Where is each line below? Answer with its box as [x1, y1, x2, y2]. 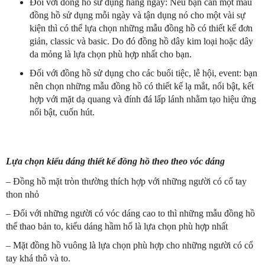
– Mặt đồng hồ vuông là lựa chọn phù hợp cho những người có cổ [6, 240, 253, 251]
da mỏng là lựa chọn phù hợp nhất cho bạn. [30, 49, 192, 60]
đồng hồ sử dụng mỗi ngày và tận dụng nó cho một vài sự [30, 10, 245, 21]
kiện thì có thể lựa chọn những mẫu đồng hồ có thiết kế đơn [30, 23, 253, 34]
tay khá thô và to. [6, 253, 70, 264]
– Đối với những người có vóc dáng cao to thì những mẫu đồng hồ [6, 208, 255, 219]
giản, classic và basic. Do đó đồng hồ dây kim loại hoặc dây [30, 36, 253, 47]
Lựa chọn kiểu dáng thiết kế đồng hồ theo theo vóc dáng [6, 156, 225, 167]
